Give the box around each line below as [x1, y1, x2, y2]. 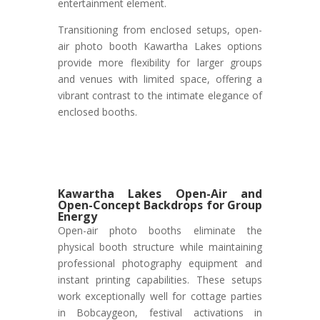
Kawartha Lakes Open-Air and [57, 185, 263, 201]
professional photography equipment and [57, 256, 263, 270]
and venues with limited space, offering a [57, 71, 263, 86]
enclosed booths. [57, 104, 137, 119]
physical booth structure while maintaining [57, 239, 263, 254]
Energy [57, 208, 97, 224]
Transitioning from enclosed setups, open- [57, 22, 263, 36]
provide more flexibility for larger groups [57, 55, 263, 69]
